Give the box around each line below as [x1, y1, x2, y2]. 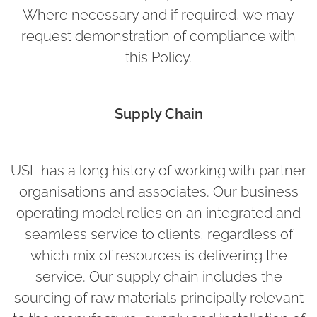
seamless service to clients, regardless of [24, 225, 293, 243]
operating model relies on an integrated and [16, 204, 301, 221]
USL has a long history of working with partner [11, 161, 306, 179]
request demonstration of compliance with [21, 27, 296, 45]
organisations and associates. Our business [18, 183, 299, 200]
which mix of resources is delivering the [30, 246, 287, 264]
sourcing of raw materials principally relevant [13, 289, 304, 306]
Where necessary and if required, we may [23, 6, 294, 23]
